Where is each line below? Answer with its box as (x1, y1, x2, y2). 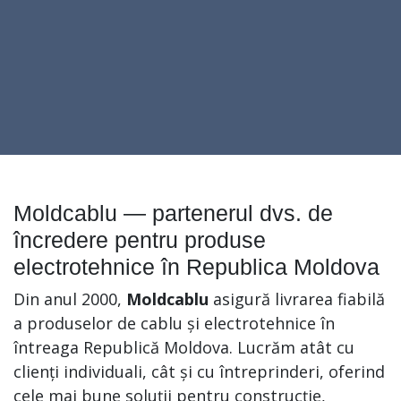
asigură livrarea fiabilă (209, 288, 385, 310)
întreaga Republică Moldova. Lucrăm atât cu (13, 337, 354, 358)
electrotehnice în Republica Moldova (13, 254, 380, 279)
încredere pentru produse (13, 227, 266, 252)
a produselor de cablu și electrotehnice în (13, 312, 335, 334)
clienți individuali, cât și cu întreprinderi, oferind (13, 361, 385, 382)
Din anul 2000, (13, 288, 126, 310)
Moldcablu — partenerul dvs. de (13, 200, 333, 226)
